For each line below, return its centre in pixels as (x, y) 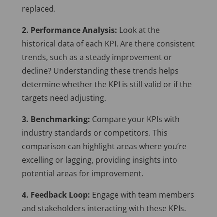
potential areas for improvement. (82, 174)
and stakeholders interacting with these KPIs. (104, 209)
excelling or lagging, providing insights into (99, 160)
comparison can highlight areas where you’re (104, 147)
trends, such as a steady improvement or (97, 57)
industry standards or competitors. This (94, 133)
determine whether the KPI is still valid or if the (107, 85)
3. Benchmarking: (56, 119)
